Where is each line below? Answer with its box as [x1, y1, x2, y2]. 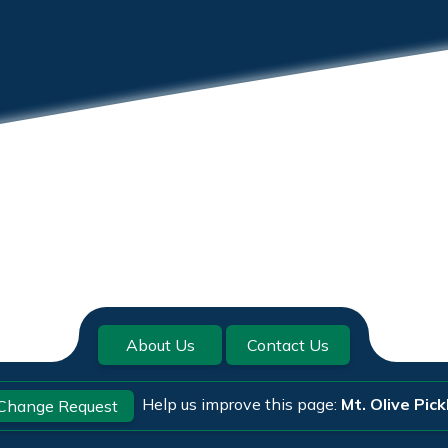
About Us [125, 334, 195, 355]
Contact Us [247, 334, 329, 355]
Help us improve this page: [141, 393, 341, 414]
